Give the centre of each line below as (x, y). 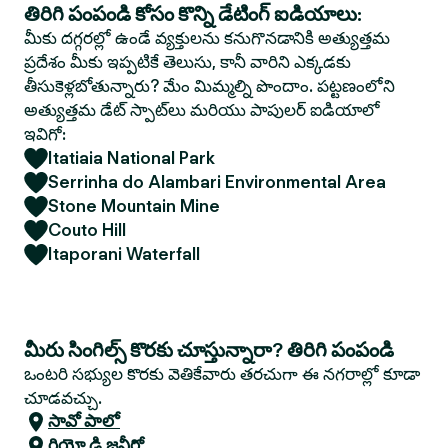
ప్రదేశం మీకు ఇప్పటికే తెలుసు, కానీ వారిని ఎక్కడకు (187, 62)
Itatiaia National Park (131, 158)
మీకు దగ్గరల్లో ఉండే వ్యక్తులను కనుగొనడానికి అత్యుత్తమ (207, 38)
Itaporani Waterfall (124, 254)
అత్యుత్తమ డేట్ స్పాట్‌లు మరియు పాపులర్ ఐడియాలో (202, 110)
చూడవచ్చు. (63, 398)
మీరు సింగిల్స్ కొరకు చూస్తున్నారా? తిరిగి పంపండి (209, 350)
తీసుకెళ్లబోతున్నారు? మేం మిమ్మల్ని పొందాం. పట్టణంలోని (209, 86)
